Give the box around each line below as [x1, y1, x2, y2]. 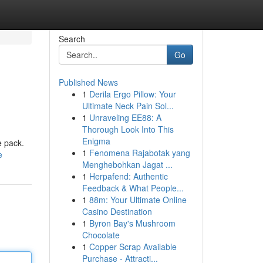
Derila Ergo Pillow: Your [89, 88, 176, 100]
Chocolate [82, 229, 120, 241]
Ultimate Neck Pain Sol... [82, 100, 174, 112]
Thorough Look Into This [82, 123, 174, 135]
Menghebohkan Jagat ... [82, 159, 173, 170]
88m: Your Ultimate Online [89, 194, 187, 205]
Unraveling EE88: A [89, 112, 161, 123]
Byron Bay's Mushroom [89, 217, 176, 229]
